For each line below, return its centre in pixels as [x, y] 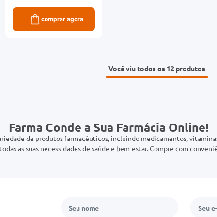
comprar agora [62, 19]
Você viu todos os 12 [142, 68]
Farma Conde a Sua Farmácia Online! [108, 127]
